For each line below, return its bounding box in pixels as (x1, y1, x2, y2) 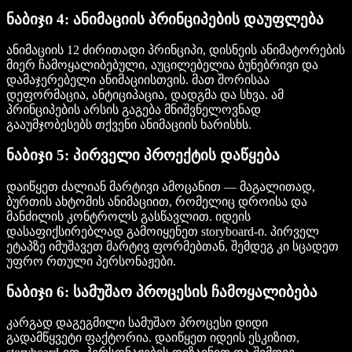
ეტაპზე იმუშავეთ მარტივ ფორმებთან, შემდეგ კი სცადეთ (6, 239, 339, 253)
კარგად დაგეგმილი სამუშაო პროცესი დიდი (6, 316, 268, 330)
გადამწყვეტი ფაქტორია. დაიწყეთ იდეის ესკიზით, (6, 331, 299, 345)
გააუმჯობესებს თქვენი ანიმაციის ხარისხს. (6, 118, 251, 132)
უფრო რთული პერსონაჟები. (6, 254, 176, 268)
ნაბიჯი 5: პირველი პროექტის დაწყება (6, 147, 280, 164)
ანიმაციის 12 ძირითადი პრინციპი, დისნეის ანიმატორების (6, 43, 345, 57)
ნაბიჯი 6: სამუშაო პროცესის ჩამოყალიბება (6, 283, 317, 300)
